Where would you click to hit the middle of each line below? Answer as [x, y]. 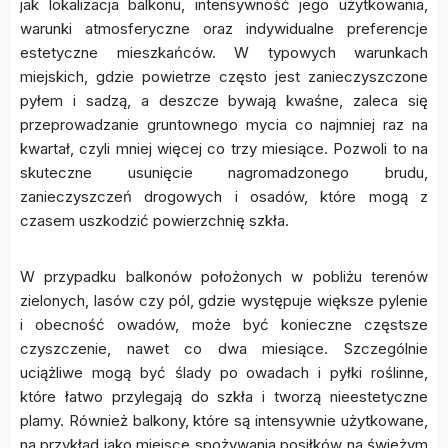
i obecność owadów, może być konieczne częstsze [224, 324]
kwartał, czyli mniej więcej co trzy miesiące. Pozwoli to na [224, 148]
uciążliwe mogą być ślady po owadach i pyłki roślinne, [224, 372]
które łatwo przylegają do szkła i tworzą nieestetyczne [224, 396]
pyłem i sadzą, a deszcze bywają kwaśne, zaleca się [224, 100]
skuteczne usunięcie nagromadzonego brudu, [224, 172]
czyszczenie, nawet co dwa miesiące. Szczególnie [224, 348]
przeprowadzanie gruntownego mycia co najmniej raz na [224, 124]
